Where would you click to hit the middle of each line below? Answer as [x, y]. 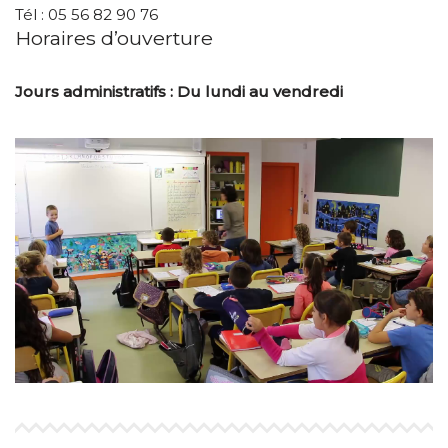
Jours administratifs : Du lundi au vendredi [179, 91]
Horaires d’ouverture [114, 37]
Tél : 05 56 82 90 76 [86, 14]
